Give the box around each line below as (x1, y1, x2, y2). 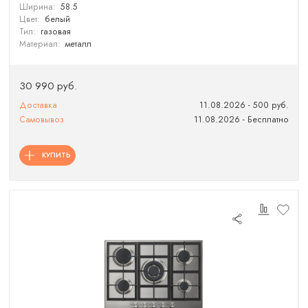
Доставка (19, 99, 58, 111)
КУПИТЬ (41, 149, 71, 160)
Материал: (19, 38, 61, 51)
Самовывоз (19, 113, 65, 126)
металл (65, 38, 91, 51)
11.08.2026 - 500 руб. (199, 99, 289, 111)
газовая (40, 25, 71, 38)
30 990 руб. (19, 78, 78, 94)
